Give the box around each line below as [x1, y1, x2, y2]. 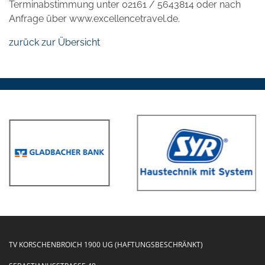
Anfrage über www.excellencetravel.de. [9, 12, 180, 24]
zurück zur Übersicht [9, 36, 100, 48]
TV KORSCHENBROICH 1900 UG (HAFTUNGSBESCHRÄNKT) [9, 240, 203, 250]
